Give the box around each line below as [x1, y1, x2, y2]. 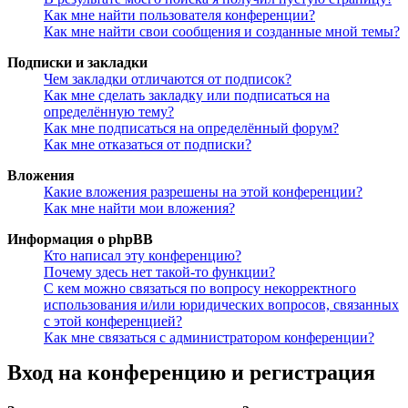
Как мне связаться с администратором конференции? [44, 329, 374, 345]
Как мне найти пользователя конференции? [44, 6, 315, 23]
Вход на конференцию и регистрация [7, 360, 375, 384]
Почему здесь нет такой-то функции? [44, 263, 275, 280]
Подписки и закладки [7, 54, 148, 70]
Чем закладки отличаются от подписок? [44, 70, 291, 87]
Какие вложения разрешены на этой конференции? [44, 183, 362, 199]
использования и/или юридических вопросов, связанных [44, 296, 399, 312]
